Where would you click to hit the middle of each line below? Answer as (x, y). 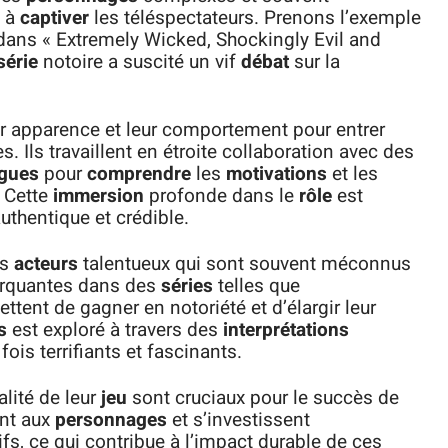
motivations (276, 174)
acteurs (46, 264)
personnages (111, 420)
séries (187, 286)
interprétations (286, 330)
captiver (54, 18)
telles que (256, 286)
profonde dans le (221, 196)
